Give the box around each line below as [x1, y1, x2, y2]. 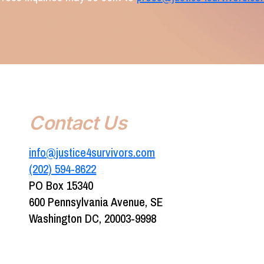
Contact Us [29, 111, 127, 135]
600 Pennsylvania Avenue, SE [29, 194, 164, 210]
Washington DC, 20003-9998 [29, 210, 157, 227]
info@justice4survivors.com [29, 144, 156, 161]
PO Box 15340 [29, 177, 94, 194]
